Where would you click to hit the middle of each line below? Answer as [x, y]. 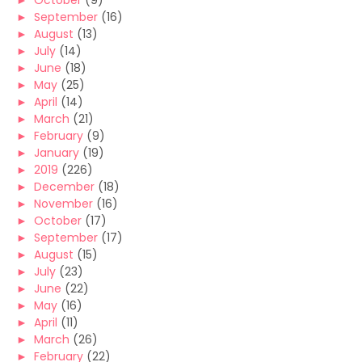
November [63, 204]
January [57, 153]
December [64, 187]
